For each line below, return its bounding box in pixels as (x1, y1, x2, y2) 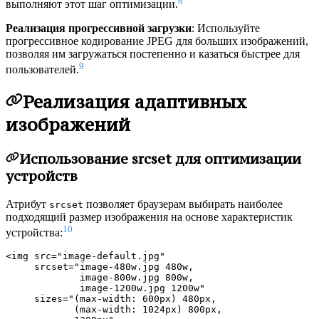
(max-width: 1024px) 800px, (6, 304, 222, 315)
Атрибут (6, 197, 49, 210)
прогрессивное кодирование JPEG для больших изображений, (6, 34, 308, 47)
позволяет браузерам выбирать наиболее (83, 197, 283, 210)
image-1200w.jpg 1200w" (6, 283, 205, 294)
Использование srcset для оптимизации (19, 150, 301, 168)
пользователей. (6, 63, 79, 76)
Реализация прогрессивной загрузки (6, 21, 192, 34)
